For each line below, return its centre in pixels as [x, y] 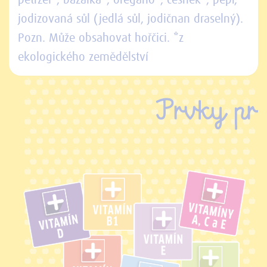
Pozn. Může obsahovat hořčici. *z [101, 38]
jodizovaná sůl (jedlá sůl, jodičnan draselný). [131, 19]
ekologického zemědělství [83, 58]
